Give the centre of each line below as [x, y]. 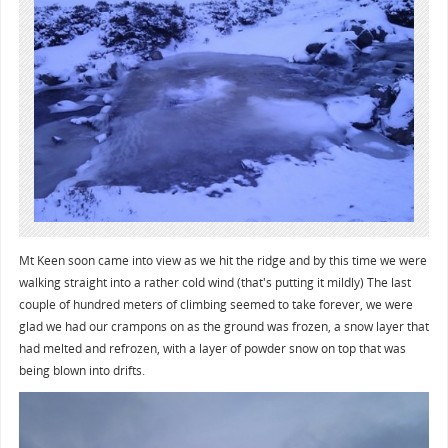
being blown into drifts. [81, 369]
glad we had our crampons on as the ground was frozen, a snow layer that [223, 325]
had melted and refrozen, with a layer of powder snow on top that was [212, 347]
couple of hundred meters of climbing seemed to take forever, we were [215, 303]
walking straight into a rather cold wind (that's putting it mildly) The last [214, 281]
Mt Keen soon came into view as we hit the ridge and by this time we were [222, 259]
